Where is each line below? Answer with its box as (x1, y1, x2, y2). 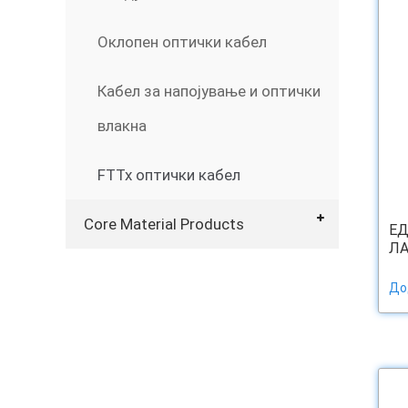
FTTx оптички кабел (97, 166, 240, 184)
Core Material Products (84, 215, 244, 233)
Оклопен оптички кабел (97, 33, 267, 51)
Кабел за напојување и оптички (97, 82, 321, 100)
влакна (97, 117, 147, 135)
